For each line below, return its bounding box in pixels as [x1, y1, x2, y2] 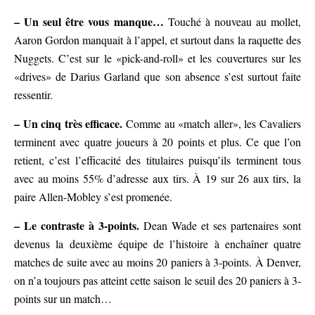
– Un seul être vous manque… [14, 13, 164, 30]
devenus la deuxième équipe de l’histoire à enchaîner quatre [14, 236, 301, 252]
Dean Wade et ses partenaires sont [139, 218, 301, 233]
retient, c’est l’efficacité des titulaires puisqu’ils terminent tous [14, 153, 301, 168]
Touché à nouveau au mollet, [163, 14, 301, 30]
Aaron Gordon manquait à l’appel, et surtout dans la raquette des [14, 32, 301, 48]
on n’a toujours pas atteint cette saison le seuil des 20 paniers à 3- [14, 273, 301, 288]
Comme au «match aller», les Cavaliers [122, 116, 302, 131]
